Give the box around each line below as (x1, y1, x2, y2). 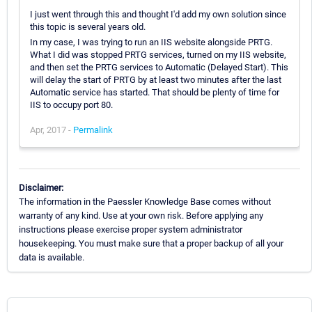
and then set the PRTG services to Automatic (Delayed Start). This (30, 61, 288, 72)
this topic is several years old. (30, 21, 146, 32)
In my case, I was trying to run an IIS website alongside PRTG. (30, 36, 272, 47)
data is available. (19, 251, 84, 263)
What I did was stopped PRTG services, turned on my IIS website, (30, 49, 286, 60)
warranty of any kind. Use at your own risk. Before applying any (19, 210, 263, 221)
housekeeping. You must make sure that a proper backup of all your (19, 237, 283, 249)
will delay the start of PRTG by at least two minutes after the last (30, 74, 281, 85)
